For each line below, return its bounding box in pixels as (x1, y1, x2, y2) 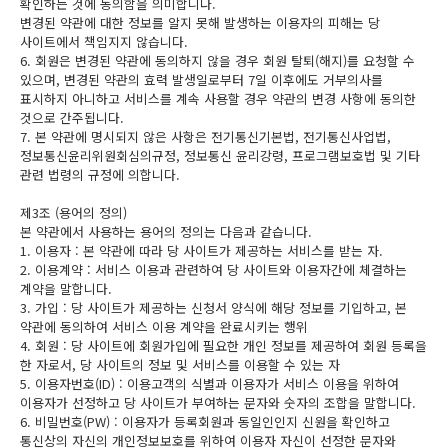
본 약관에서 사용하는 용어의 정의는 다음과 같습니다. (20, 222, 312, 241)
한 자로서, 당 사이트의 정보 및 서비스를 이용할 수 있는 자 (20, 355, 340, 374)
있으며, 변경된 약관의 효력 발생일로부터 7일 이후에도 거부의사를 (20, 70, 383, 89)
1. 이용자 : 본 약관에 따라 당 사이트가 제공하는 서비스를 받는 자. (20, 241, 383, 260)
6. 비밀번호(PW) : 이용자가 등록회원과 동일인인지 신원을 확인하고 (20, 412, 390, 431)
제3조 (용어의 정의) (20, 203, 127, 222)
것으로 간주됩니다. (20, 108, 124, 127)
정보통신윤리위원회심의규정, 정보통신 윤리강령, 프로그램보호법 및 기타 (20, 146, 420, 165)
